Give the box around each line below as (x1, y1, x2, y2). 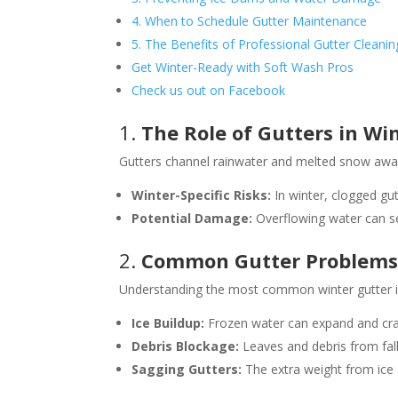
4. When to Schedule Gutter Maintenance (131, 12, 368, 29)
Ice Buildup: (131, 314, 205, 331)
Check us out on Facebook (131, 81, 286, 99)
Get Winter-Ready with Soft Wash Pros (131, 58, 354, 76)
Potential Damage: (131, 209, 253, 227)
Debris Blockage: (131, 337, 240, 354)
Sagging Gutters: (131, 360, 243, 378)
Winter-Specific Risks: (131, 186, 272, 203)
